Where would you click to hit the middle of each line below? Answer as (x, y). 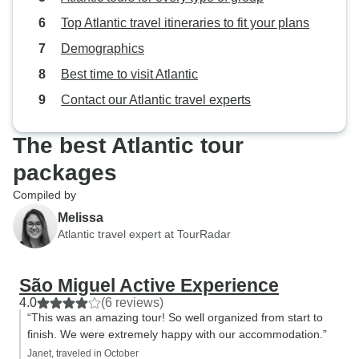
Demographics (103, 48)
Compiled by (44, 195)
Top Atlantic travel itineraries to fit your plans (185, 23)
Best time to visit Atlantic (129, 74)
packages (65, 173)
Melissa (81, 217)
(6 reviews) (132, 303)
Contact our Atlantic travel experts (156, 100)
